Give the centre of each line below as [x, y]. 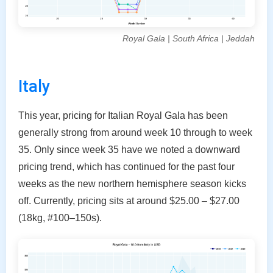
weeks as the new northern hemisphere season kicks [132, 184]
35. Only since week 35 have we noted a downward [129, 150]
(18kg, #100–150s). [60, 218]
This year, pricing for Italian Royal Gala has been [123, 116]
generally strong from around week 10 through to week [135, 133]
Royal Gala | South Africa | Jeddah [189, 39]
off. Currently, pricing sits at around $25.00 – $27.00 [129, 201]
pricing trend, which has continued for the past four [126, 167]
